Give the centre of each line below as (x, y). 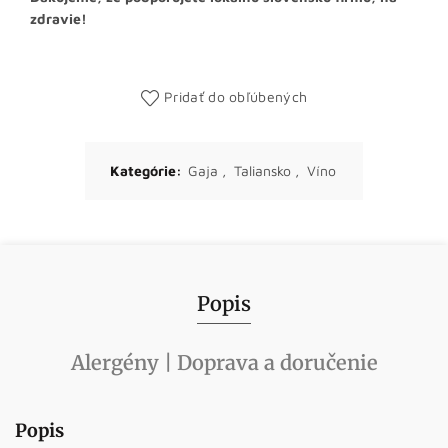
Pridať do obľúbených (236, 96)
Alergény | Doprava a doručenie (224, 362)
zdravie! (58, 18)
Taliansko (262, 170)
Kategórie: (148, 170)
